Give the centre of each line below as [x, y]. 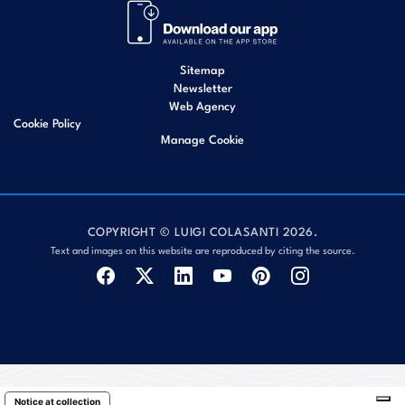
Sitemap [202, 69]
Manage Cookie [202, 139]
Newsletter [202, 87]
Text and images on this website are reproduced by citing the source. [202, 250]
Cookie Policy [47, 122]
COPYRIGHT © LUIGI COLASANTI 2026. [202, 231]
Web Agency [202, 105]
